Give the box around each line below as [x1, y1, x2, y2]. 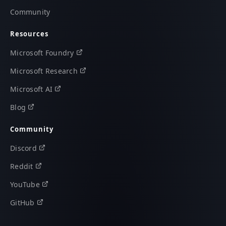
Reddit [10, 161, 33, 171]
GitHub [10, 197, 35, 207]
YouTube [10, 179, 40, 189]
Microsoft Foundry [10, 47, 74, 58]
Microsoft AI [10, 84, 53, 94]
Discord [10, 143, 37, 153]
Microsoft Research [10, 66, 78, 76]
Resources [10, 29, 49, 38]
